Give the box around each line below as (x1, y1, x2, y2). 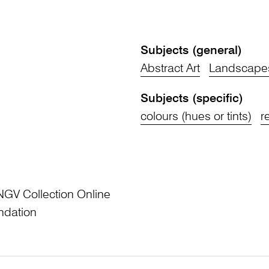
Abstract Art (141, 63, 200, 76)
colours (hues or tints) (141, 111, 252, 124)
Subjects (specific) (141, 93, 243, 106)
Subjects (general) (141, 45, 242, 58)
